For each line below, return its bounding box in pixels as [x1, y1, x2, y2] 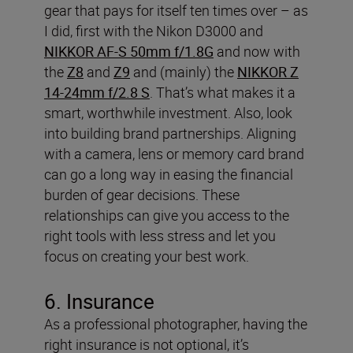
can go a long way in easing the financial [44, 165, 293, 184]
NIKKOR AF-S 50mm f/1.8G [44, 42, 214, 61]
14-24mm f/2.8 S [44, 83, 150, 102]
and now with [214, 42, 300, 61]
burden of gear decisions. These [44, 185, 240, 204]
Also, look [234, 103, 292, 122]
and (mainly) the [130, 62, 237, 81]
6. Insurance [44, 288, 154, 315]
